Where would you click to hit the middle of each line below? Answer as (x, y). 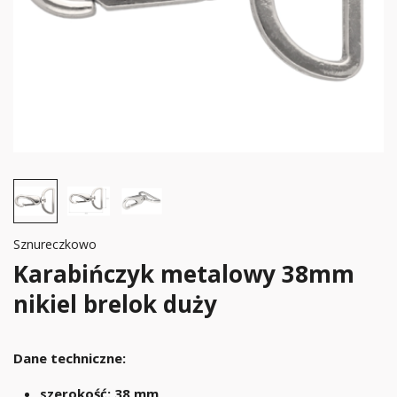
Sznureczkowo (55, 244)
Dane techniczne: (70, 358)
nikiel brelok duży (115, 304)
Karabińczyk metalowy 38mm (184, 274)
